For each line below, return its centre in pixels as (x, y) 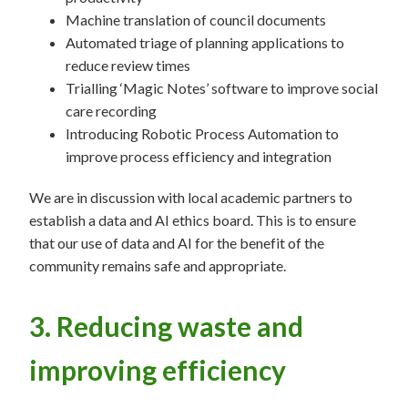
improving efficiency (158, 370)
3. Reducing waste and (166, 326)
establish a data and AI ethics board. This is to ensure (193, 220)
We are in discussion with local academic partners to (191, 197)
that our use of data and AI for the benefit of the (177, 243)
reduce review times (128, 65)
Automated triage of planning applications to (205, 42)
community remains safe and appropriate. (158, 265)
